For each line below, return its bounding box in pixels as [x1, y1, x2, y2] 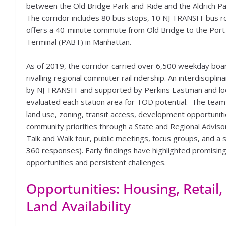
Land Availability [26, 197, 131, 215]
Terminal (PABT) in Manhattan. [26, 37, 131, 47]
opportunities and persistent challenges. [26, 157, 166, 167]
